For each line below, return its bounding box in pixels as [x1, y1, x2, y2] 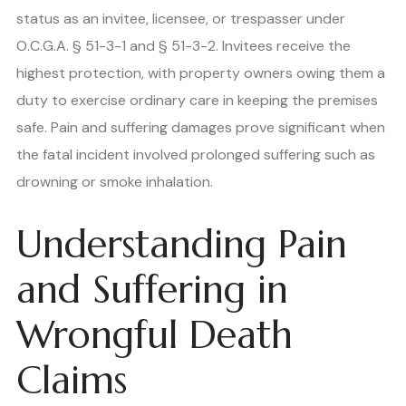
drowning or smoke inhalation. [16, 171, 213, 191]
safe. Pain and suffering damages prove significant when [16, 117, 385, 137]
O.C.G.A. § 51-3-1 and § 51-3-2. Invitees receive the [16, 35, 351, 55]
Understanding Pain [16, 219, 347, 268]
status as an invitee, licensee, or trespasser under [16, 8, 345, 28]
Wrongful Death [16, 310, 293, 359]
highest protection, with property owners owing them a [16, 63, 385, 82]
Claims [16, 355, 127, 404]
